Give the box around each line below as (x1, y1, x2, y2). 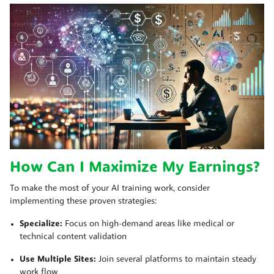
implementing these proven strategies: (10, 196, 157, 206)
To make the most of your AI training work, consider (10, 183, 210, 193)
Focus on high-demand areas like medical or (62, 219, 234, 229)
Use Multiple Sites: (20, 254, 96, 264)
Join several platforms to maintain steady (96, 254, 256, 264)
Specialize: (20, 219, 62, 229)
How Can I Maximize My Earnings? (10, 160, 260, 176)
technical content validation (20, 232, 127, 242)
